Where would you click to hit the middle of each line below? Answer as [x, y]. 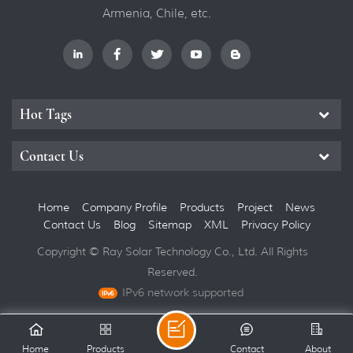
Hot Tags [46, 114]
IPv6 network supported [182, 292]
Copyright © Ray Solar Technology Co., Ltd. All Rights [173, 251]
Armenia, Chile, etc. [156, 13]
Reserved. [173, 271]
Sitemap [169, 224]
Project [255, 207]
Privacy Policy [275, 224]
